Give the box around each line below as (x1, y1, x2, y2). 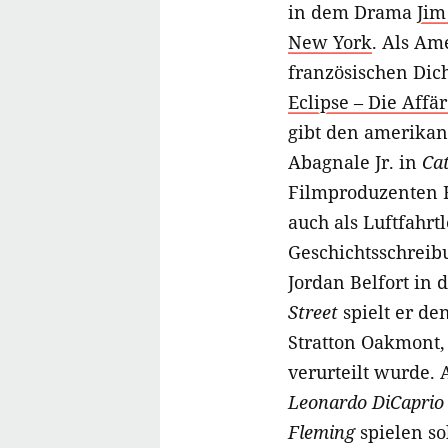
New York (288, 30, 372, 55)
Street (288, 300, 338, 325)
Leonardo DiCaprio (288, 390, 444, 415)
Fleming (288, 420, 355, 445)
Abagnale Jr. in (288, 150, 422, 175)
